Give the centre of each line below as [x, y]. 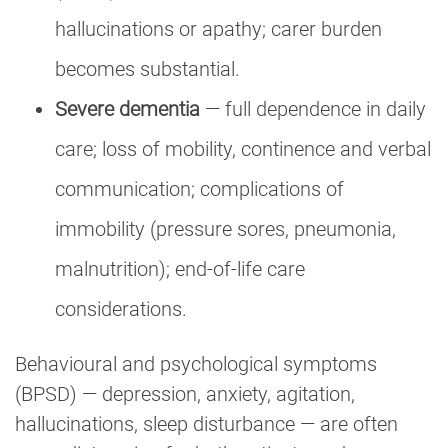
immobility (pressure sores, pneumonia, [225, 228]
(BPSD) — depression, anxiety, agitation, [185, 393]
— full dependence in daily [313, 108]
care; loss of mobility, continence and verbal [243, 148]
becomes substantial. [147, 68]
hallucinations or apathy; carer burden [218, 28]
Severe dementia [127, 108]
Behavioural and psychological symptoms [196, 363]
